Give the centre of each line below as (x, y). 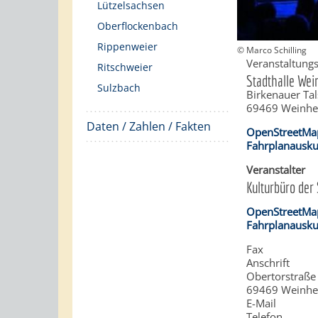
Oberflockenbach (138, 26)
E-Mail (262, 303)
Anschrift (268, 262)
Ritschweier (125, 67)
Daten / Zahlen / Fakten (149, 126)
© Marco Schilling (272, 50)
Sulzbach (119, 88)
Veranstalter (276, 169)
